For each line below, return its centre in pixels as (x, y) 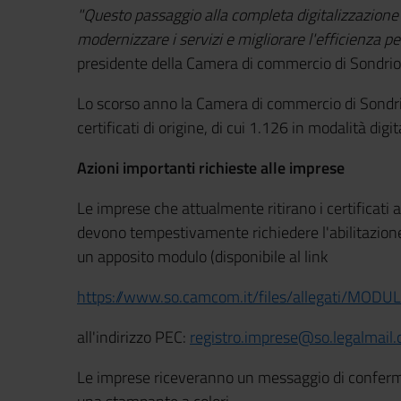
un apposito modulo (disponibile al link (202, 256)
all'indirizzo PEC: (133, 337)
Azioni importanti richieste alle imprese (211, 168)
